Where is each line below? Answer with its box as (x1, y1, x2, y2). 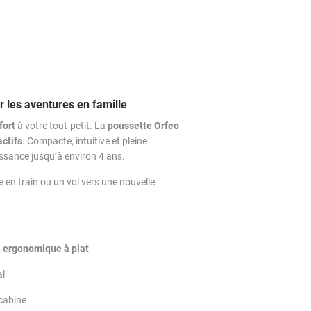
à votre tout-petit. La (15, 120, 108, 132)
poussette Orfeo (108, 120, 179, 132)
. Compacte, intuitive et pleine (22, 135, 147, 147)
